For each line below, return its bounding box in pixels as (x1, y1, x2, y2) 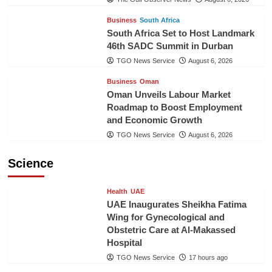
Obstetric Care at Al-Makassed (106, 225, 236, 235)
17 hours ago (188, 254, 228, 261)
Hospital (106, 237, 142, 248)
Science (7, 157, 53, 170)
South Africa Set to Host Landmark (106, 28, 254, 38)
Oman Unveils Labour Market (106, 89, 231, 100)
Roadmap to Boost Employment (106, 102, 242, 112)
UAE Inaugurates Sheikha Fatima (106, 199, 246, 209)
